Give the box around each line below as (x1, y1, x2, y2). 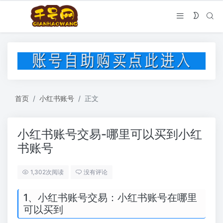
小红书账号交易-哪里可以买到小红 (17, 127, 202, 142)
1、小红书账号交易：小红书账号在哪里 (23, 192, 197, 204)
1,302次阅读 (30, 168, 64, 176)
